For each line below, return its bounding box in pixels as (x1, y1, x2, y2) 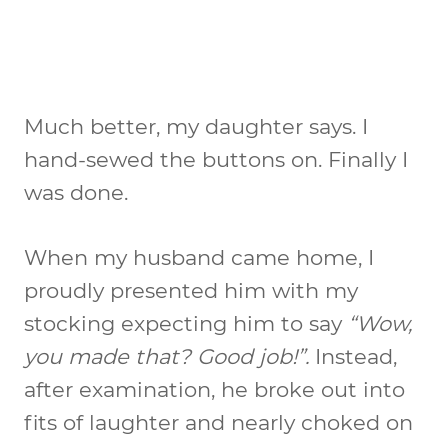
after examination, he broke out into (24, 376, 405, 402)
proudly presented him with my (24, 277, 358, 303)
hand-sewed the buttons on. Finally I (24, 146, 408, 172)
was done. (24, 179, 128, 205)
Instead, (315, 343, 397, 369)
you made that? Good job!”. (24, 343, 315, 369)
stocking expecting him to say (24, 310, 348, 336)
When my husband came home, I (24, 244, 374, 270)
